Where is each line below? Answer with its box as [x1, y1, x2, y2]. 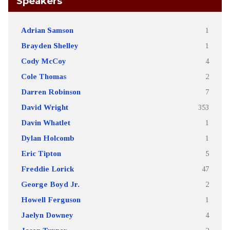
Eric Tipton [21, 149, 61, 158]
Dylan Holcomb [21, 133, 74, 142]
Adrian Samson [21, 26, 73, 34]
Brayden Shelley [21, 41, 79, 50]
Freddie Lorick [21, 164, 74, 173]
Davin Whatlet [21, 118, 70, 127]
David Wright [21, 103, 68, 111]
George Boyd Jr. [21, 180, 80, 188]
